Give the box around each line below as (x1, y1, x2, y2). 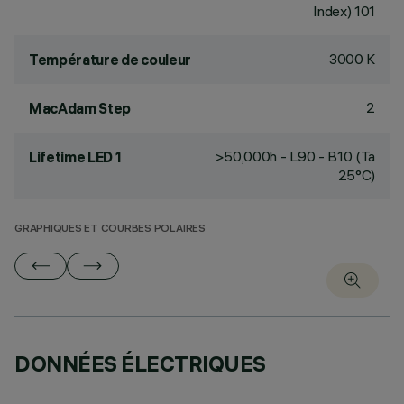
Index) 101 (313, 2, 375, 20)
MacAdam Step (29, 99, 132, 117)
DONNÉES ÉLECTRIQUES (14, 350, 266, 377)
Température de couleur (29, 50, 191, 69)
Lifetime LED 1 (29, 148, 122, 166)
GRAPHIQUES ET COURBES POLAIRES (14, 224, 206, 235)
